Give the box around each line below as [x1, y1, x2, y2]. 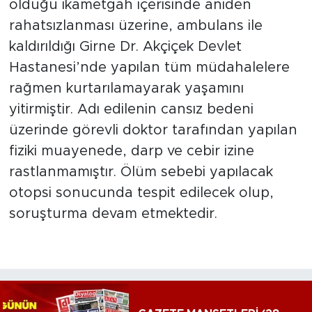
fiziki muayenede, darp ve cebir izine [8, 144, 254, 159]
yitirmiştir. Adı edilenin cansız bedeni [8, 102, 253, 117]
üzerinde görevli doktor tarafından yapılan [8, 123, 297, 138]
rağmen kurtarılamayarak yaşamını [8, 81, 244, 96]
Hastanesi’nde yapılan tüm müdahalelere [8, 61, 290, 75]
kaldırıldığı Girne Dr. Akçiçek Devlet [8, 40, 242, 54]
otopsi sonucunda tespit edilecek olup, [8, 186, 274, 201]
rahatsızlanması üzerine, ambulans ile [8, 19, 263, 33]
